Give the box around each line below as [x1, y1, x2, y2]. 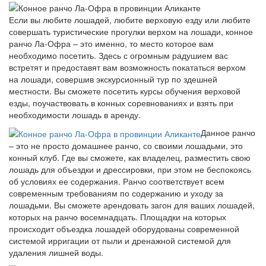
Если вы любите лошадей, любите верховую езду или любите [9, 13, 251, 26]
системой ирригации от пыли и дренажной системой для [9, 234, 231, 246]
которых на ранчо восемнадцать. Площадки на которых [9, 210, 226, 223]
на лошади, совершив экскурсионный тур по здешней [9, 72, 217, 85]
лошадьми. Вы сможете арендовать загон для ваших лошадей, [9, 198, 255, 211]
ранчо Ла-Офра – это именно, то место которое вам [9, 37, 214, 49]
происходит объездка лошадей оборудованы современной [9, 222, 239, 235]
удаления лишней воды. [9, 246, 103, 258]
